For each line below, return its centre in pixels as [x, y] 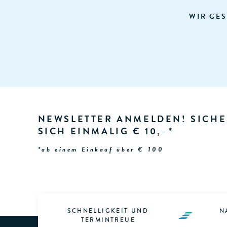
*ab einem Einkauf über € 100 [101, 149]
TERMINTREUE [108, 220]
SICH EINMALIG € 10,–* [106, 131]
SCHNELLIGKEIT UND [108, 211]
